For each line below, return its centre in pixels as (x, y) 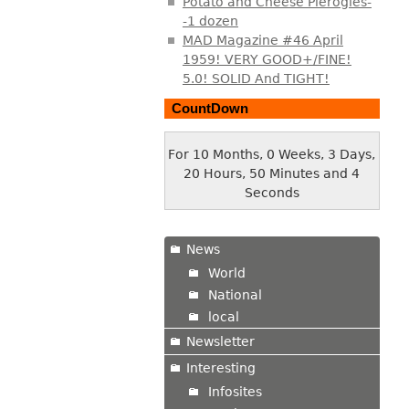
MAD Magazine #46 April (262, 40)
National (235, 294)
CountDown (210, 109)
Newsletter (220, 341)
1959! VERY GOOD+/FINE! (267, 59)
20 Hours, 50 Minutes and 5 (272, 174)
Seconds (272, 193)
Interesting (220, 367)
